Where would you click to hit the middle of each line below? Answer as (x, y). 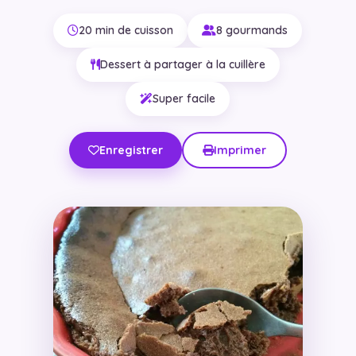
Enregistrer (131, 150)
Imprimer (240, 150)
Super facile (184, 98)
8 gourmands (252, 30)
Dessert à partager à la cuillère (182, 64)
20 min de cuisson (126, 30)
